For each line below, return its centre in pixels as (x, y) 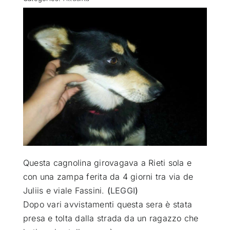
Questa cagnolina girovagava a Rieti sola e (107, 162)
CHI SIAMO (28, 90)
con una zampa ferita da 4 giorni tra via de (108, 176)
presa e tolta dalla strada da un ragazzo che (111, 218)
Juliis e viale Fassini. (65, 190)
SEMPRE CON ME (39, 158)
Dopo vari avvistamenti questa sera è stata (108, 204)
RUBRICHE (27, 124)
